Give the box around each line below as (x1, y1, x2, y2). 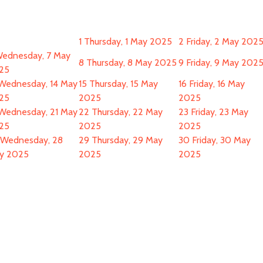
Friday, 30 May (192, 134, 251, 146)
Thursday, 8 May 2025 (86, 57, 177, 68)
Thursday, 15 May (89, 78, 158, 89)
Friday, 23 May (191, 106, 248, 117)
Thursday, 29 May (92, 134, 163, 146)
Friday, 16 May (189, 78, 245, 89)
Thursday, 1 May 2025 (84, 36, 172, 47)
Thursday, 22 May (92, 106, 163, 117)
